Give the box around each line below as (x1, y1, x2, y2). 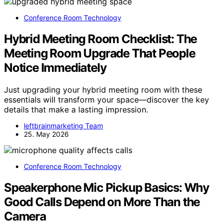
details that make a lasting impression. (4, 104, 148, 114)
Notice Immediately (4, 60, 107, 75)
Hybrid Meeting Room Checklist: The (4, 31, 197, 46)
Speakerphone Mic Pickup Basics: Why (4, 180, 209, 195)
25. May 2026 (24, 129, 69, 138)
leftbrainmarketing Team (24, 121, 103, 130)
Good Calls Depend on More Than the (4, 194, 200, 209)
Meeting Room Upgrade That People (4, 46, 195, 60)
